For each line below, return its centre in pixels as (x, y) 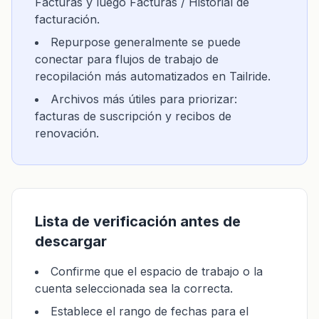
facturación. (67, 19)
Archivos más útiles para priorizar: (144, 99)
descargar (71, 241)
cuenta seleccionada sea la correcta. (134, 288)
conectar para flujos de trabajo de (127, 59)
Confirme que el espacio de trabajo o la (157, 271)
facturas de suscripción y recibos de (133, 116)
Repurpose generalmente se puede (146, 42)
